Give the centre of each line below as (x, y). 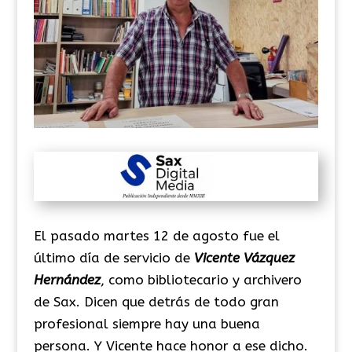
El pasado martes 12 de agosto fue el (156, 235)
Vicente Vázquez (244, 257)
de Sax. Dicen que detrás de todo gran (156, 301)
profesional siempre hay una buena (147, 323)
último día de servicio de (114, 257)
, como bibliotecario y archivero (201, 279)
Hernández (67, 279)
